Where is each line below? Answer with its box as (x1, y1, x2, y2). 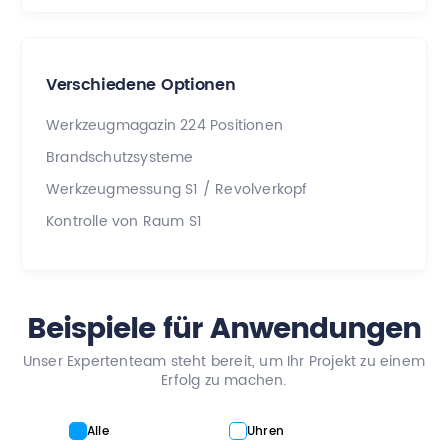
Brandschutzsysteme (46, 145, 194, 169)
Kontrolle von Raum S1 (46, 209, 203, 233)
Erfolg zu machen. (161, 368, 287, 392)
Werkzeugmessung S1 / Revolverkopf (46, 177, 308, 201)
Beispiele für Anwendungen (27, 305, 421, 353)
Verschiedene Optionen (46, 71, 236, 99)
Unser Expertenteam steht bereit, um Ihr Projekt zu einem (22, 349, 426, 373)
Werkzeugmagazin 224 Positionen (46, 113, 283, 137)
